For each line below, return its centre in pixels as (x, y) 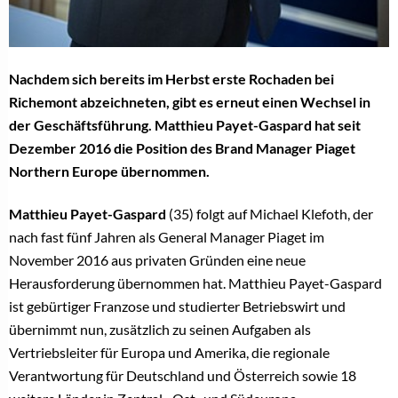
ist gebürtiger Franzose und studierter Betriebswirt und (177, 306)
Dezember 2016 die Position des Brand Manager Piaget (182, 148)
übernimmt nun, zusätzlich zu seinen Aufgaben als (160, 330)
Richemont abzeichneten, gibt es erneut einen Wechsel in (190, 102)
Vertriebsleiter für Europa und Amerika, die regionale (169, 353)
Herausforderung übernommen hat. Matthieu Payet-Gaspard (195, 283)
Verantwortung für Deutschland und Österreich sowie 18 (183, 376)
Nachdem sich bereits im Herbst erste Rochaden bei (171, 79)
